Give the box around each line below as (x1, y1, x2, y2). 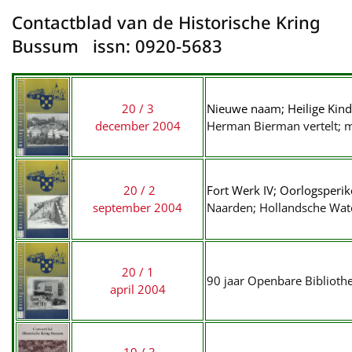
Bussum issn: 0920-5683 (12, 34, 222, 57)
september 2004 (93, 200, 182, 215)
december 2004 (94, 118, 181, 134)
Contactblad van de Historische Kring (12, 10, 321, 34)
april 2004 (109, 281, 166, 297)
